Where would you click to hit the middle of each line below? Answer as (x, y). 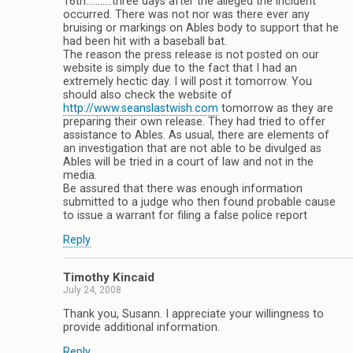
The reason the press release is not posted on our (191, 54)
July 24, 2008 (92, 290)
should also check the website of (148, 95)
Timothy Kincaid (109, 278)
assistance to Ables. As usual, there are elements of (196, 135)
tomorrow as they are (276, 108)
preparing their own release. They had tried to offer (194, 121)
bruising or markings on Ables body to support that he (201, 28)
